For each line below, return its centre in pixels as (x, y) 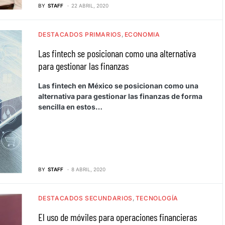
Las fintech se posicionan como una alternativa (117, 53)
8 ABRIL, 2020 (88, 169)
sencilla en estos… (70, 106)
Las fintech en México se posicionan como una (118, 85)
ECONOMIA (142, 34)
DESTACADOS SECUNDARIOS (85, 198)
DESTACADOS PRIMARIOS (80, 34)
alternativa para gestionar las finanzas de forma (120, 96)
